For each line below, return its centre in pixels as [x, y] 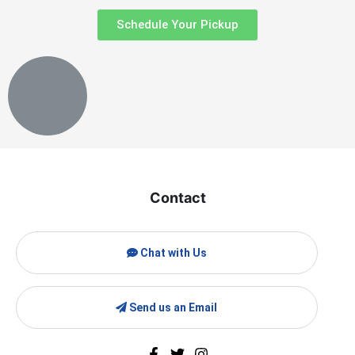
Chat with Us [172, 253]
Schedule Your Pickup [177, 25]
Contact [177, 198]
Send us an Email [172, 308]
